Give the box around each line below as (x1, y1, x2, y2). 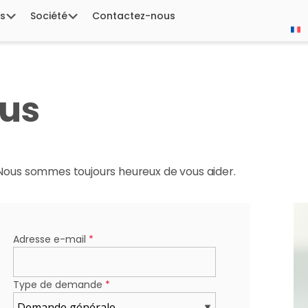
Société (30, 9, 67, 23)
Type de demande (13, 278, 106, 291)
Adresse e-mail (13, 232, 89, 246)
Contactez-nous (92, 9, 175, 23)
